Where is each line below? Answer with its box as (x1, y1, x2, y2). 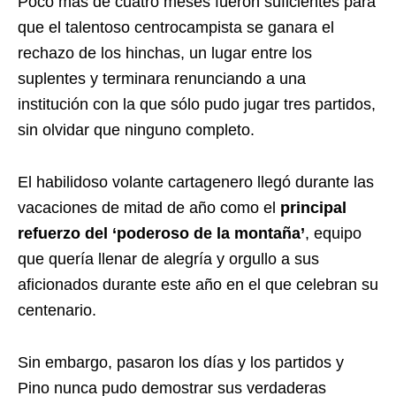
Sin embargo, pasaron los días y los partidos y (18, 354, 344, 371)
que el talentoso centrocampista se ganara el (18, 19, 334, 36)
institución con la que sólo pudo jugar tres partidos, (18, 95, 376, 113)
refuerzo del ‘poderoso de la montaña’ (18, 225, 305, 242)
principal (280, 199, 346, 217)
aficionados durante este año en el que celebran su (18, 276, 378, 293)
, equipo (305, 225, 362, 242)
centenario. (18, 301, 96, 319)
